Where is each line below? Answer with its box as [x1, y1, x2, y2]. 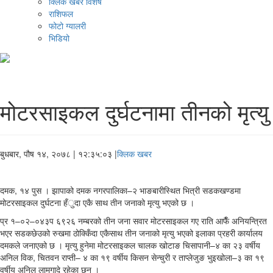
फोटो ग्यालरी [49, 19, 86, 32]
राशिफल [49, 7, 73, 20]
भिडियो [49, 32, 69, 44]
